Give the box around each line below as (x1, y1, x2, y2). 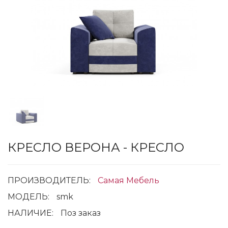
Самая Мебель (98, 176, 159, 186)
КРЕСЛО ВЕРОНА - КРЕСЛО (8, 140, 184, 155)
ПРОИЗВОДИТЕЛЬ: (8, 176, 93, 186)
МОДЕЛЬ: (8, 192, 51, 202)
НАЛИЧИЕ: (8, 208, 55, 218)
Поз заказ (61, 208, 101, 218)
